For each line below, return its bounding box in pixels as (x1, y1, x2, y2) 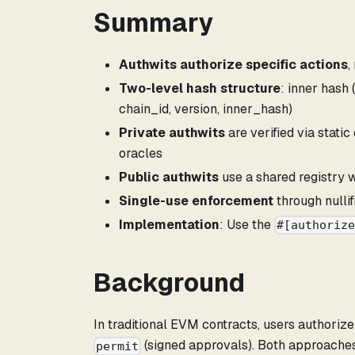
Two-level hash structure (119, 79, 281, 97)
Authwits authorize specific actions (119, 55, 348, 73)
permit (96, 338, 139, 353)
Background (94, 266, 245, 300)
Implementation (119, 216, 219, 233)
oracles (119, 144, 162, 162)
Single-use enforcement (119, 192, 273, 209)
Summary (94, 6, 213, 39)
